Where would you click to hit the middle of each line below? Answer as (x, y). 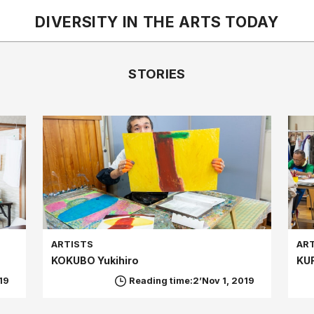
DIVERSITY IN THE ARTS (130, 21)
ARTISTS (73, 245)
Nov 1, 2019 (228, 281)
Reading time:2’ (165, 281)
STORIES (157, 73)
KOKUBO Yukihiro (95, 261)
